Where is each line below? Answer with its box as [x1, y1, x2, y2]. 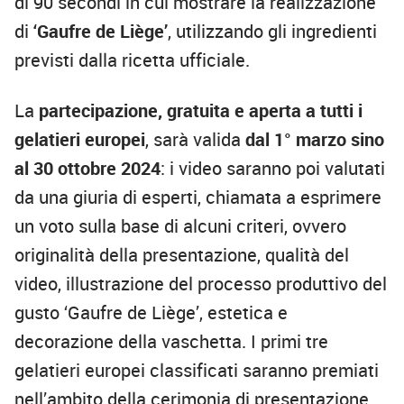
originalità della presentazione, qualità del [14, 243, 349, 268]
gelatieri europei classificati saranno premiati [14, 358, 379, 383]
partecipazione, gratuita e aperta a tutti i [39, 98, 363, 124]
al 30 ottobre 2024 [14, 156, 161, 181]
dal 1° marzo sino [245, 127, 384, 152]
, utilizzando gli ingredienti [168, 19, 377, 44]
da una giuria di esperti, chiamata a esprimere [14, 185, 381, 210]
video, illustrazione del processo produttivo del [14, 271, 387, 297]
